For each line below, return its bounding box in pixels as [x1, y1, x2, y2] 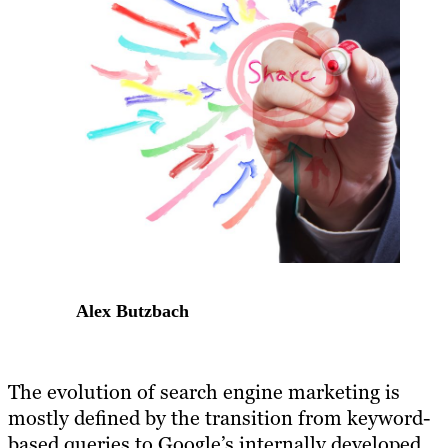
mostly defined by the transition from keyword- [8, 405, 430, 432]
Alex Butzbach [76, 300, 189, 321]
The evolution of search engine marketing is [8, 379, 400, 406]
